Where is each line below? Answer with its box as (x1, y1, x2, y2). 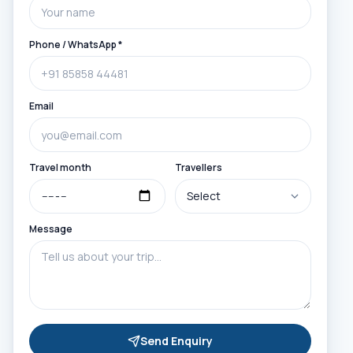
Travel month (29, 161, 91, 174)
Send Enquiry (140, 333, 213, 348)
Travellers (175, 161, 222, 174)
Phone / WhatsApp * (29, 38, 122, 51)
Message (29, 222, 72, 236)
